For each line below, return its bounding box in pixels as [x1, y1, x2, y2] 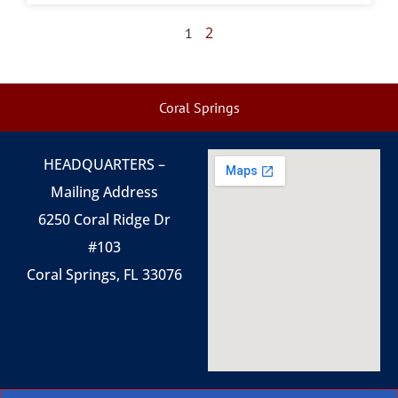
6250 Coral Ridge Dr [37, 210, 171, 229]
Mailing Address [50, 182, 158, 202]
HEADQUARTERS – [43, 155, 165, 174]
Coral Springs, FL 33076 [26, 265, 182, 284]
